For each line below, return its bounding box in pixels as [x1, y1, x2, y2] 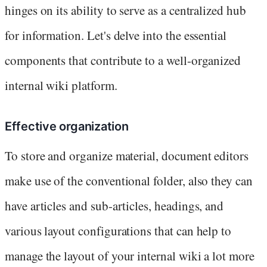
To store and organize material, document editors [5, 147, 249, 164]
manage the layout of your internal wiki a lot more [5, 247, 254, 265]
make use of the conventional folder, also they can [5, 172, 253, 190]
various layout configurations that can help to [5, 222, 232, 240]
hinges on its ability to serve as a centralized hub [5, 2, 246, 19]
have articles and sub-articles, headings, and [5, 197, 224, 215]
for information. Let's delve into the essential [5, 27, 227, 44]
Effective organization [5, 119, 129, 134]
